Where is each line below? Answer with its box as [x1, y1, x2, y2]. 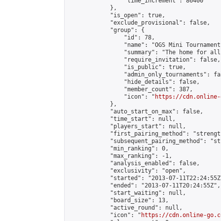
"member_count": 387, [69, 86, 193, 93]
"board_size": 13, [69, 197, 169, 204]
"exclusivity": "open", [69, 167, 186, 174]
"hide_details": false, [69, 78, 200, 85]
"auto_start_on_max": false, [69, 108, 203, 115]
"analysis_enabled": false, [69, 160, 200, 167]
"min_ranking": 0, [69, 145, 169, 152]
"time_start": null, [69, 115, 176, 122]
